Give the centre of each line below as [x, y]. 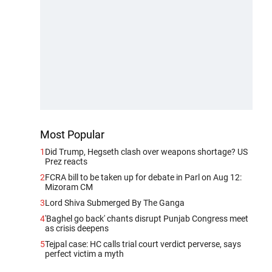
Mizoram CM [69, 187]
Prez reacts [66, 161]
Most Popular [72, 134]
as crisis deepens [77, 228]
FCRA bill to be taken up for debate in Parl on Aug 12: [143, 177]
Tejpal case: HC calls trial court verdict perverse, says [143, 244]
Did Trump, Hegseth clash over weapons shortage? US [146, 151]
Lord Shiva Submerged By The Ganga [115, 202]
